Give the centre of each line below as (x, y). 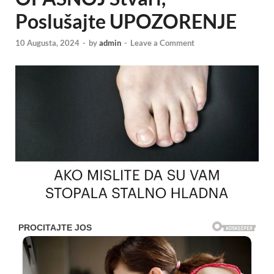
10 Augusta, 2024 (47, 43)
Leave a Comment (162, 43)
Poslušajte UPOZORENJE (126, 21)
